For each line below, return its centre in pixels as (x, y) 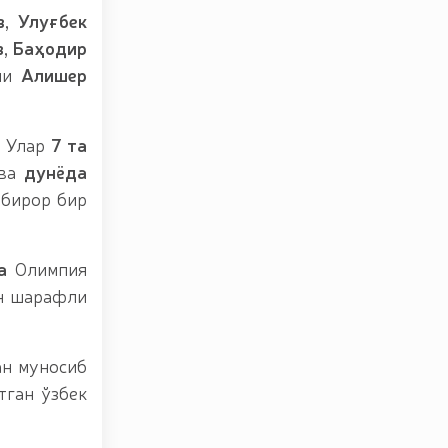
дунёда (56, 171)
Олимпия (47, 268)
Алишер (50, 74)
